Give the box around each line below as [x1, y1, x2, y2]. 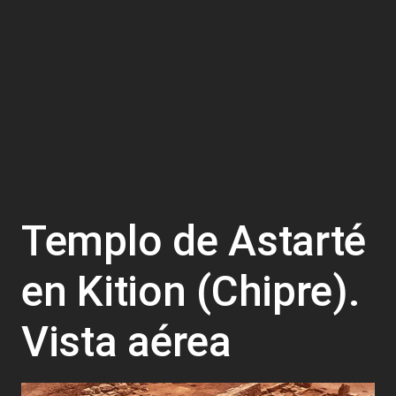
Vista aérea [21, 316, 232, 367]
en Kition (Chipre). [21, 265, 361, 316]
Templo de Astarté [21, 215, 367, 266]
